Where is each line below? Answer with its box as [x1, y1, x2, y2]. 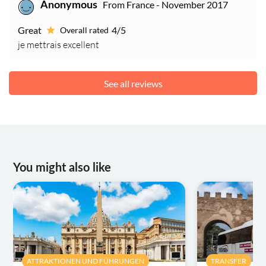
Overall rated [60, 25, 109, 36]
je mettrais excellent [18, 39, 99, 51]
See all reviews [103, 77, 163, 89]
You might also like [13, 162, 112, 175]
